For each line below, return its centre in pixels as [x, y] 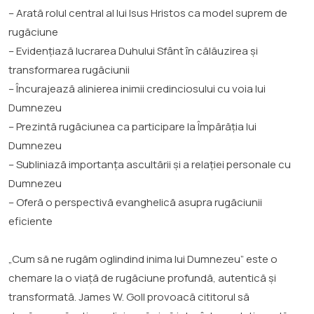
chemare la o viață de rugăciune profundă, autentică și [142, 278]
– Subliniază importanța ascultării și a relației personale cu [150, 164]
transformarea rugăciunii [69, 69]
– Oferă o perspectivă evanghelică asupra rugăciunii [135, 202]
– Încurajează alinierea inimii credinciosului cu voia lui [137, 88]
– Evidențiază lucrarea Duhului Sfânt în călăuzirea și [133, 50]
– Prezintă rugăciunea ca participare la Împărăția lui [132, 126]
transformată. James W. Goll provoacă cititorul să [129, 296]
